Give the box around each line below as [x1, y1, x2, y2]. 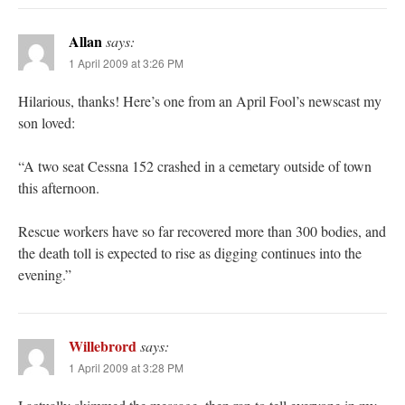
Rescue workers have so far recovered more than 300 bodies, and [18, 221, 386, 241]
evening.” [18, 265, 71, 285]
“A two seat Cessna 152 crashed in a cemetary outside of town [18, 156, 372, 176]
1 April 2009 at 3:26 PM [69, 55, 184, 71]
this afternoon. [18, 178, 99, 198]
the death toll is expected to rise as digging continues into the [18, 243, 362, 263]
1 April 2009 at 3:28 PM [69, 360, 184, 376]
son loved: [18, 113, 75, 133]
